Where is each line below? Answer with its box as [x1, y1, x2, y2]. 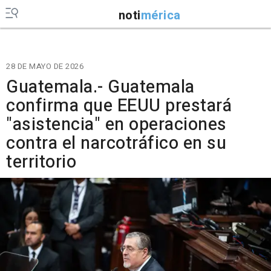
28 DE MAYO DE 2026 [6, 60, 83, 72]
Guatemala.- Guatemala [6, 74, 195, 100]
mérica [140, 6, 181, 24]
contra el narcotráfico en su [6, 131, 226, 156]
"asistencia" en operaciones [6, 112, 227, 137]
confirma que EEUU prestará [6, 93, 232, 119]
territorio [6, 149, 76, 175]
